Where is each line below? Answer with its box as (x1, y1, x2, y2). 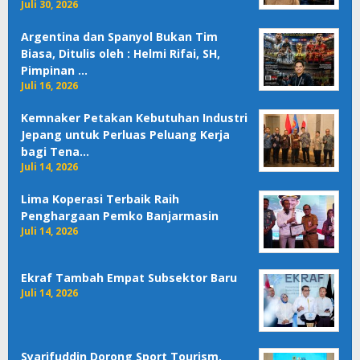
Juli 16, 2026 (21, 78, 78, 92)
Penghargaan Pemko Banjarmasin (21, 207, 219, 223)
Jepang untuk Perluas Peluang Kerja (21, 126, 230, 142)
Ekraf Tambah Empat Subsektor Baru (21, 269, 237, 285)
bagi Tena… (21, 143, 89, 159)
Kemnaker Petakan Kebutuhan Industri (21, 109, 247, 125)
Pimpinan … (21, 62, 88, 78)
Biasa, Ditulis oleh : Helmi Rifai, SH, (21, 45, 220, 61)
